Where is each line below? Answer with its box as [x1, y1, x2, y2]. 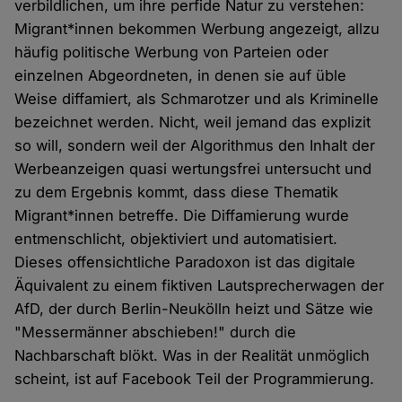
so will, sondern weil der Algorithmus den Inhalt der [14, 136, 376, 155]
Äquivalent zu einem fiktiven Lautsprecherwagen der [14, 276, 385, 295]
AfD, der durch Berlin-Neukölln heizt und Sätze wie [14, 300, 374, 319]
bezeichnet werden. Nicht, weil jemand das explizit [14, 113, 371, 132]
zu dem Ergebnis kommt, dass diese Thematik [14, 183, 339, 202]
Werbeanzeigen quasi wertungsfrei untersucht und [14, 160, 372, 179]
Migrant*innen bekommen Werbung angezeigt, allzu [14, 20, 380, 39]
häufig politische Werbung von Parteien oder [14, 43, 329, 62]
